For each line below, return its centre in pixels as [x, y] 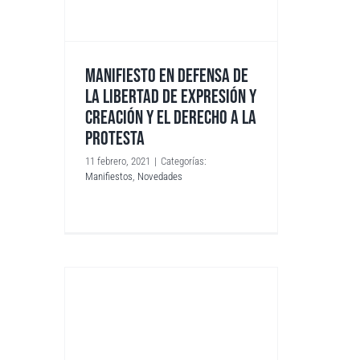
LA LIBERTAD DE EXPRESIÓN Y [171, 96]
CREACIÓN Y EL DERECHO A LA [171, 117]
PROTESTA [115, 138]
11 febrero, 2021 [118, 161]
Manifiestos [109, 176]
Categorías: [184, 161]
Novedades [160, 176]
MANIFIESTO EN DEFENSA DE [167, 76]
